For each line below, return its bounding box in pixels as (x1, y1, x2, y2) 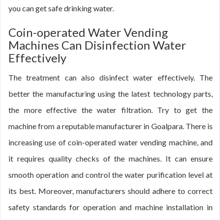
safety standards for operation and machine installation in (8, 202, 213, 212)
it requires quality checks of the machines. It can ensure (8, 154, 213, 163)
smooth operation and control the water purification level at (8, 170, 213, 179)
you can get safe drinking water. (8, 3, 114, 13)
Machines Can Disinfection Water (8, 38, 186, 52)
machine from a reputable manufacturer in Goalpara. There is (8, 121, 213, 131)
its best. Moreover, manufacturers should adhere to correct (8, 186, 213, 195)
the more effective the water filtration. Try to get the (8, 105, 213, 114)
